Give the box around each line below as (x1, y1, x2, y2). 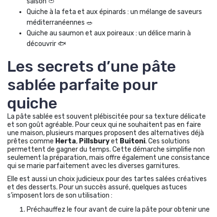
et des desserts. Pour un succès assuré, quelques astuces (7, 183, 187, 191)
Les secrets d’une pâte (7, 57, 176, 76)
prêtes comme (7, 137, 55, 145)
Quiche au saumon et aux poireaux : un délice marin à (27, 29, 191, 37)
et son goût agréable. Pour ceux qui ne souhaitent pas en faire (7, 120, 201, 129)
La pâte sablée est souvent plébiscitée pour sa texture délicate (7, 112, 206, 121)
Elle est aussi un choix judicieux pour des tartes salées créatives (7, 174, 207, 183)
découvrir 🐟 (27, 39, 66, 48)
